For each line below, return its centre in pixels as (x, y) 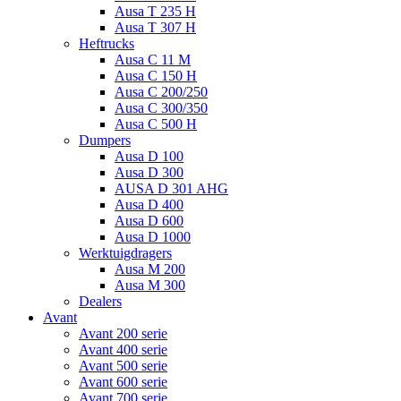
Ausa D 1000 (153, 237)
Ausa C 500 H (156, 124)
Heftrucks (107, 43)
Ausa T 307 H (155, 27)
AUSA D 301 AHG (171, 188)
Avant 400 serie (123, 350)
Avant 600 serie (123, 382)
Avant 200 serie (123, 333)
